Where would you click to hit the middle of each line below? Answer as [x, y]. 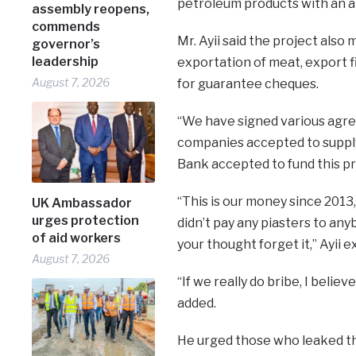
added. [196, 303]
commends [66, 27]
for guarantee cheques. [248, 83]
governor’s [66, 44]
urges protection [86, 221]
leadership [66, 62]
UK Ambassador [82, 203]
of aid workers [77, 238]
